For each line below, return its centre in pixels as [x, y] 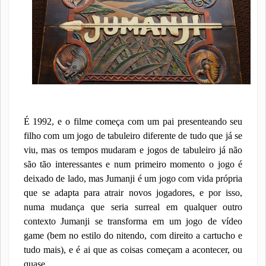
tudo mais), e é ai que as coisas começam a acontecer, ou [133, 250]
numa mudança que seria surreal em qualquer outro [133, 207]
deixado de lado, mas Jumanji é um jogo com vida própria [133, 179]
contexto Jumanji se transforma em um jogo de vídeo [133, 221]
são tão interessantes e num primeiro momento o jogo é [133, 164]
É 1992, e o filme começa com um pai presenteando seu [133, 122]
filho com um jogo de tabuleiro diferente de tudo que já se [133, 136]
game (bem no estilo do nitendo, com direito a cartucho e [133, 236]
